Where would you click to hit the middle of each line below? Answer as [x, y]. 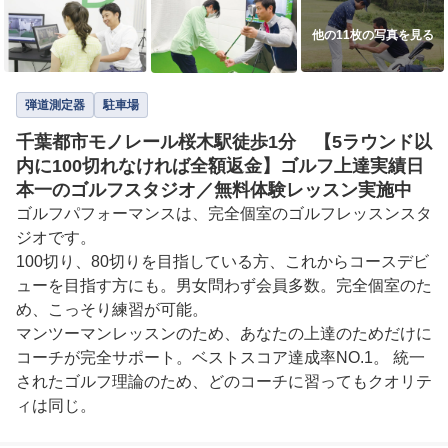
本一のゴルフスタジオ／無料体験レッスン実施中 [214, 190]
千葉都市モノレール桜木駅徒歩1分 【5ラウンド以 [224, 142]
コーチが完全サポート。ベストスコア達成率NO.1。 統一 [220, 358]
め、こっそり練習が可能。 [114, 310]
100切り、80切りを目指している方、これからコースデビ [222, 262]
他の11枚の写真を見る [372, 35]
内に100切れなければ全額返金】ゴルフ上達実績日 [220, 166]
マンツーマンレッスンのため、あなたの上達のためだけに [224, 334]
